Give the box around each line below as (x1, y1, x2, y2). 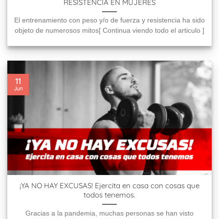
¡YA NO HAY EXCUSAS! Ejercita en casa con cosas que (20, 181, 199, 191)
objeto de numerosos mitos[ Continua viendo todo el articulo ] (15, 27, 204, 35)
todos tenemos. (84, 190, 135, 200)
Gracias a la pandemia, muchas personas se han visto (25, 209, 194, 217)
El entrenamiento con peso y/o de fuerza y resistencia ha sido (14, 17, 205, 24)
